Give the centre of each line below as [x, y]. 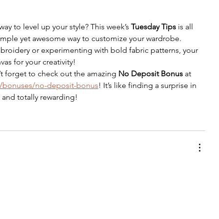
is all [186, 27]
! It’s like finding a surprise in [148, 86]
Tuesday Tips [153, 27]
